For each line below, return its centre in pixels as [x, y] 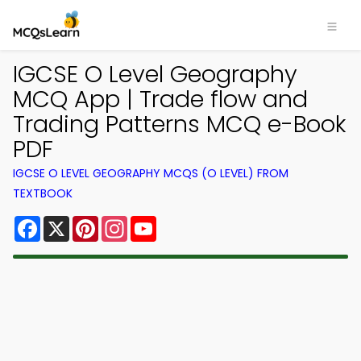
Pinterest [127, 222]
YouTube [184, 222]
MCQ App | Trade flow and [160, 99]
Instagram [160, 222]
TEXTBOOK [43, 193]
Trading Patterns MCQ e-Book [180, 124]
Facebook [72, 222]
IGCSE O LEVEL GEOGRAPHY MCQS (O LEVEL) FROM [151, 173]
